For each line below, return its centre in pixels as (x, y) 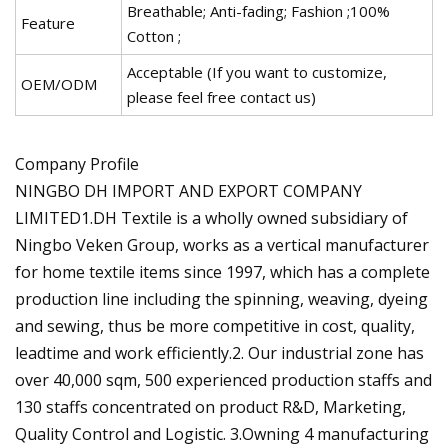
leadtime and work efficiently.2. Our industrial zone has (219, 353)
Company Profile (77, 164)
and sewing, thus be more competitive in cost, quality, (215, 326)
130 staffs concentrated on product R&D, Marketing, (210, 407)
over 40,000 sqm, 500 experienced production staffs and (223, 380)
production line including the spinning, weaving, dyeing (221, 299)
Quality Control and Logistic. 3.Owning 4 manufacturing (222, 434)
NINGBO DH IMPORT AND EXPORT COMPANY (188, 191)
